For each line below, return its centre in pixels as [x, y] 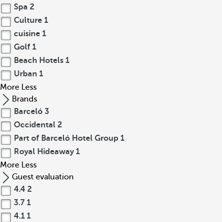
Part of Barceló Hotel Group [66, 138]
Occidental [35, 125]
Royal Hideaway [44, 152]
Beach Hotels [39, 60]
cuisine [27, 34]
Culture [28, 20]
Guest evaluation [43, 177]
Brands [25, 99]
